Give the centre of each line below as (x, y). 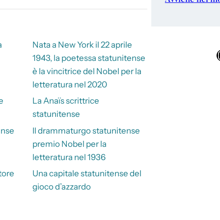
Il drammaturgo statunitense (86, 130)
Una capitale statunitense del (87, 173)
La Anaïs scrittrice (66, 101)
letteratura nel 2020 (69, 84)
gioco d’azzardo (61, 186)
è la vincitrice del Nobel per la (87, 71)
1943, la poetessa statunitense (89, 58)
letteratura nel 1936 (69, 157)
